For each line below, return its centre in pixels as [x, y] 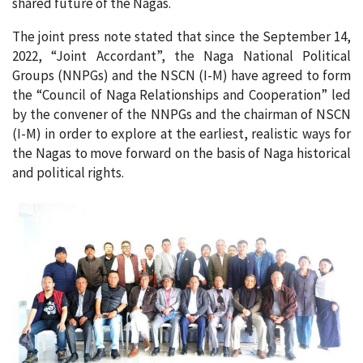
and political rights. [68, 173]
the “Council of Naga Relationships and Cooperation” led [181, 95]
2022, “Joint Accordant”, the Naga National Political [181, 56]
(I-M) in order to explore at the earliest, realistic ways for [181, 134]
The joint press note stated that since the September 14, [181, 37]
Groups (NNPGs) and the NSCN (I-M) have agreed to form [181, 76]
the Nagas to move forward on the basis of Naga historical [181, 154]
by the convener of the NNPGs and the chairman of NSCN [181, 115]
